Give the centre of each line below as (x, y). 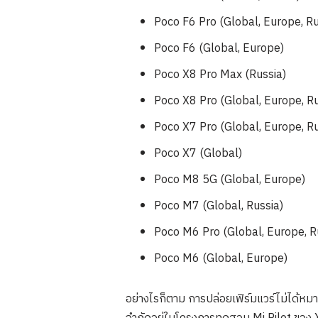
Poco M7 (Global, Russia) (219, 206)
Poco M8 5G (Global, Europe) (230, 180)
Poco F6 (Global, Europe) (219, 48)
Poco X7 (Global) (198, 153)
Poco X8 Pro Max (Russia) (220, 75)
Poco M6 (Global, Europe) (221, 258)
